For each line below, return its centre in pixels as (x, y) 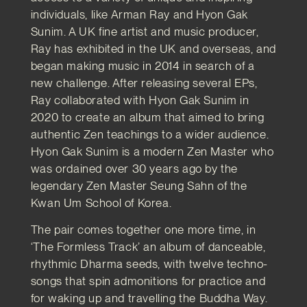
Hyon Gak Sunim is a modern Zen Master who (152, 151)
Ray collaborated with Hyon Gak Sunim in (140, 100)
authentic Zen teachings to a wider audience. (150, 134)
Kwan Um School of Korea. (102, 202)
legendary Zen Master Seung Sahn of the (139, 185)
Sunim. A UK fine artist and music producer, (145, 31)
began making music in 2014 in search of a (143, 65)
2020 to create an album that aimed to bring (147, 117)
